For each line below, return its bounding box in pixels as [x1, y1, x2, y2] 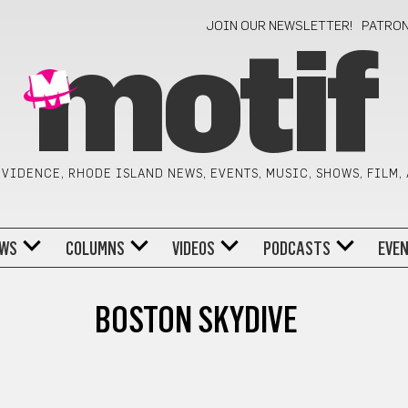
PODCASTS [262, 237, 331, 260]
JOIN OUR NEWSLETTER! [206, 20, 354, 33]
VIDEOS [172, 237, 216, 260]
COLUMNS [65, 237, 125, 260]
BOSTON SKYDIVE [94, 297, 298, 342]
